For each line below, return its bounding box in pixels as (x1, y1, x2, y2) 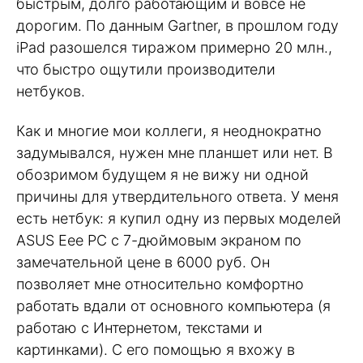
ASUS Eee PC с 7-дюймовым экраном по (16, 231, 301, 249)
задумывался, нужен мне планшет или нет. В (16, 143, 333, 161)
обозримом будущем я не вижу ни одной (16, 165, 309, 183)
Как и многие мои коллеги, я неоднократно (16, 122, 322, 139)
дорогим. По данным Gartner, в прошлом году (16, 17, 339, 35)
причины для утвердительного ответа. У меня (16, 187, 339, 205)
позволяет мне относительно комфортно (16, 275, 304, 293)
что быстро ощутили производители (16, 61, 275, 79)
